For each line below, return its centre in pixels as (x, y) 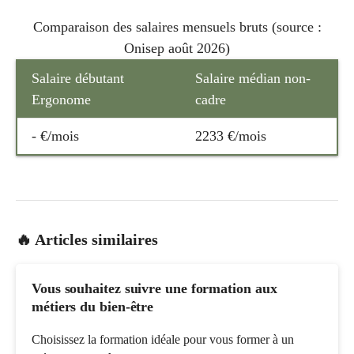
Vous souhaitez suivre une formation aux (154, 288)
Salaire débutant (78, 78)
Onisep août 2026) (177, 48)
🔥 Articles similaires (87, 239)
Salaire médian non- (253, 78)
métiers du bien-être (93, 306)
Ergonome (61, 99)
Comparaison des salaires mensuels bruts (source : (177, 26)
